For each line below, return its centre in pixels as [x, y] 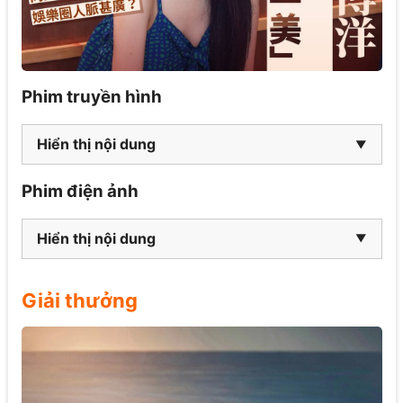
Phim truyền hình [91, 97]
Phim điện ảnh [80, 191]
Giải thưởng [79, 300]
